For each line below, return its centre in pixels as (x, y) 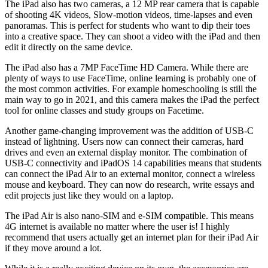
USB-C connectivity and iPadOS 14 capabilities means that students (133, 163)
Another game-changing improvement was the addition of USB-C (129, 131)
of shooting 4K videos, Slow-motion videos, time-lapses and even (129, 15)
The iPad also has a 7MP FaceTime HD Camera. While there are (127, 68)
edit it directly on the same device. (69, 47)
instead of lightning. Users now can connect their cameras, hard (124, 142)
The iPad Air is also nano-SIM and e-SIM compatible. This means (129, 216)
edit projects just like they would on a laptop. (89, 196)
